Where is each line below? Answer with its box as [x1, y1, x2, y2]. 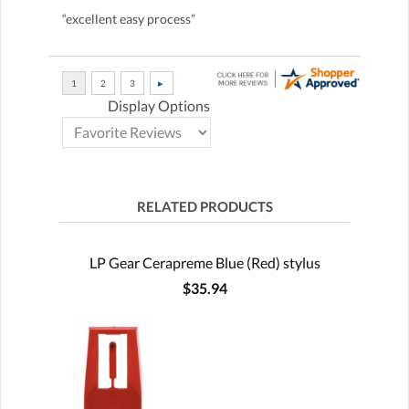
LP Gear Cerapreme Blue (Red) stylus [89, 253, 320, 271]
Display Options [108, 96, 210, 114]
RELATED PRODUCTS [136, 197, 273, 215]
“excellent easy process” [62, 10, 195, 26]
